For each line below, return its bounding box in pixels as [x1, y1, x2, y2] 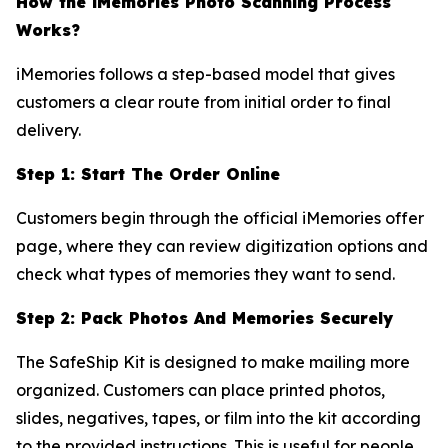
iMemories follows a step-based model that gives [16, 63, 395, 84]
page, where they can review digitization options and [16, 235, 428, 256]
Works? [16, 19, 80, 40]
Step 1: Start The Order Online [16, 163, 280, 184]
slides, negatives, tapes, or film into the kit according [16, 407, 421, 428]
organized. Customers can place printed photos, [16, 379, 385, 400]
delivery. [16, 119, 81, 140]
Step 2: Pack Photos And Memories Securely [16, 307, 393, 328]
